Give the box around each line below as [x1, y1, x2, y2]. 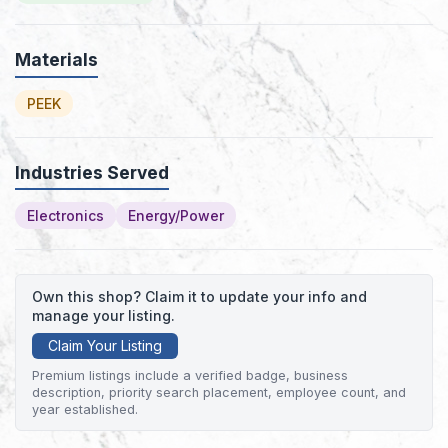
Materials [15, 49, 98, 71]
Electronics [27, 207, 104, 225]
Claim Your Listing [48, 337, 162, 355]
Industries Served [15, 161, 169, 183]
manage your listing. [32, 307, 175, 325]
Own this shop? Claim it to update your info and [32, 288, 367, 306]
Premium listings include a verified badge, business [32, 368, 348, 384]
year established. [32, 402, 138, 418]
